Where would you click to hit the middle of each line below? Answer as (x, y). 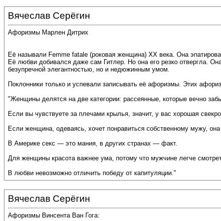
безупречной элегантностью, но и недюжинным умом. (89, 70)
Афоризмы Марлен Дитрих (48, 33)
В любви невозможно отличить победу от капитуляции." (92, 173)
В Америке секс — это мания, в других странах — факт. (93, 144)
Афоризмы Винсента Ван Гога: (54, 216)
